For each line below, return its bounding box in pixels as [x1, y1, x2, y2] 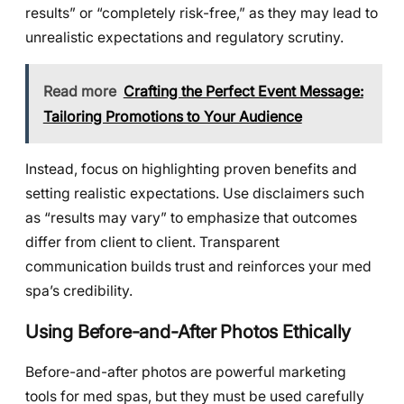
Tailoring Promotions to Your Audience [42, 106, 302, 125]
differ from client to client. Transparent [25, 234, 280, 252]
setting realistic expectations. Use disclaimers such [25, 185, 364, 203]
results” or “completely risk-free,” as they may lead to [25, 5, 378, 23]
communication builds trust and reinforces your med [25, 258, 372, 276]
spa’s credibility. [25, 282, 133, 300]
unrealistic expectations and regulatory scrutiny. [25, 29, 344, 47]
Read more [42, 81, 116, 100]
